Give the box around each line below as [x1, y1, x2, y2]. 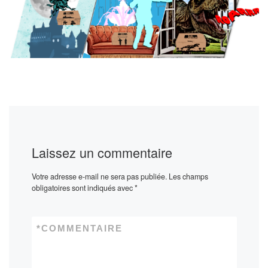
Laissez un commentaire [31, 143, 172, 162]
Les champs [168, 171, 208, 182]
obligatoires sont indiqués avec [31, 182, 135, 194]
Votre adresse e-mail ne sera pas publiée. [31, 171, 167, 182]
